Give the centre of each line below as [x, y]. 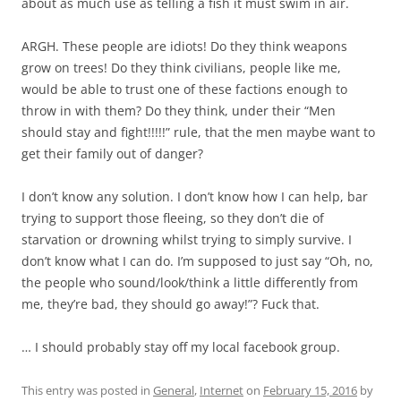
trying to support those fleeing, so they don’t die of [173, 218]
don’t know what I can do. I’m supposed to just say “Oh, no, [197, 261]
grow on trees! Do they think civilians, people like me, [181, 68]
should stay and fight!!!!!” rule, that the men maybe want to [198, 132]
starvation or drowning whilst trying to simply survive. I [187, 239]
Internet [222, 390]
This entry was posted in [87, 390]
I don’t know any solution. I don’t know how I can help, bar [195, 196]
